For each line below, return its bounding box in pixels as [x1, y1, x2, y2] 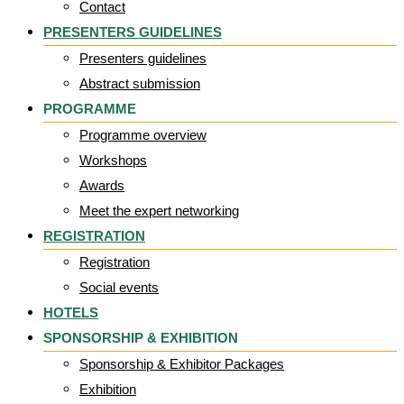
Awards [79, 178, 124, 193]
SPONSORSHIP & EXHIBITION [43, 330, 238, 345]
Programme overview [79, 127, 207, 142]
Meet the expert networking [79, 203, 239, 218]
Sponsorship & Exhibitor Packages [79, 356, 284, 372]
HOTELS [43, 305, 98, 320]
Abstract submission [79, 76, 200, 91]
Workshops [79, 152, 147, 168]
